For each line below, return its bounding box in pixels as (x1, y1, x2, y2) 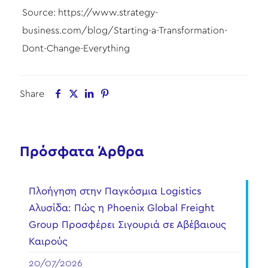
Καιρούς (29, 236, 68, 246)
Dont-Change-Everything (22, 44, 130, 53)
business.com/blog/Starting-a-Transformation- (22, 26, 227, 35)
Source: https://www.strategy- (22, 8, 158, 17)
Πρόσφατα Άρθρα (20, 145, 144, 159)
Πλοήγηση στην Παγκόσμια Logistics (29, 186, 202, 196)
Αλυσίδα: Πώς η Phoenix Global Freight (29, 203, 214, 213)
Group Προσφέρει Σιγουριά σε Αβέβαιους (29, 220, 226, 230)
